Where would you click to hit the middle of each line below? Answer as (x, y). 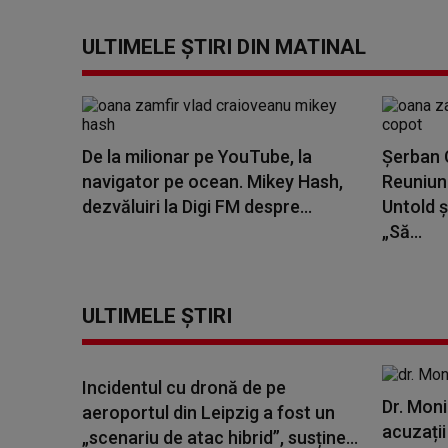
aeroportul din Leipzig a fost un (208, 412)
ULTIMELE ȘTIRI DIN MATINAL (224, 47)
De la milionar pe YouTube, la (197, 156)
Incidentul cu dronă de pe (184, 387)
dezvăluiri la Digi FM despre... (197, 206)
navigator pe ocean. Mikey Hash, (212, 181)
